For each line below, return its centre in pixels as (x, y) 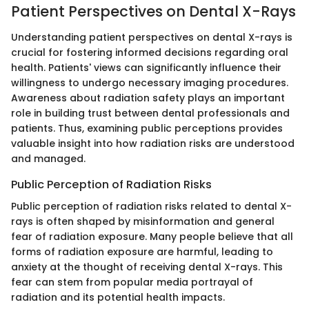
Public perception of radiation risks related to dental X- (151, 207)
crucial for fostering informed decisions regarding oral (150, 53)
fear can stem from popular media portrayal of (132, 282)
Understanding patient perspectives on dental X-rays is (152, 38)
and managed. (48, 159)
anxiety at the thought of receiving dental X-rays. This (147, 267)
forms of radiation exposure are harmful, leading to (142, 252)
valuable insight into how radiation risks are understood (153, 144)
